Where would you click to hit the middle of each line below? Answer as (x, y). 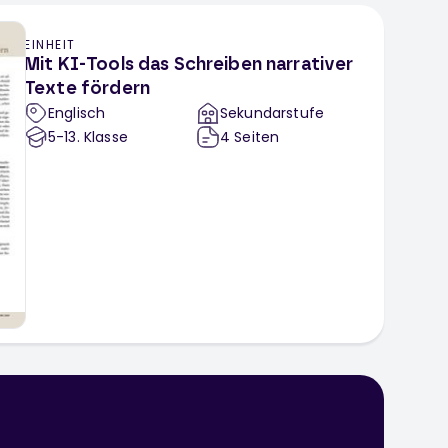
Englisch (77, 113)
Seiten (257, 137)
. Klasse (102, 137)
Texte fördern (87, 89)
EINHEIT (50, 45)
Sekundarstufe (272, 113)
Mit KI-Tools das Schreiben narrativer (189, 65)
